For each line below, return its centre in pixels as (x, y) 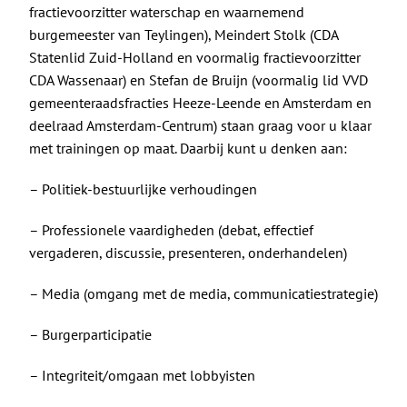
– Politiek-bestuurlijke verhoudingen (143, 189)
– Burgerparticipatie (90, 334)
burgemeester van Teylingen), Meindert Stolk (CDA (183, 34)
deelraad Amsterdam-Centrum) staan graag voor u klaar (200, 125)
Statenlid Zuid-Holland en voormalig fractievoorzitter (194, 57)
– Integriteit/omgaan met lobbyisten (142, 375)
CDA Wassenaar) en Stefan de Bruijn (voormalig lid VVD (198, 79)
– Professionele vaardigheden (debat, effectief (171, 229)
